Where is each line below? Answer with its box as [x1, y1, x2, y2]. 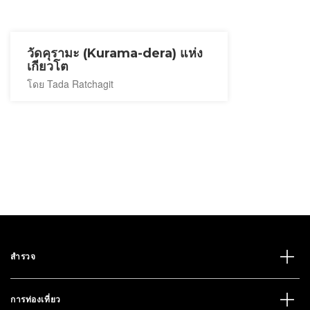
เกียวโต [27, 59, 69, 74]
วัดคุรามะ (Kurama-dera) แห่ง [27, 46, 203, 61]
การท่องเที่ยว [10, 293, 61, 304]
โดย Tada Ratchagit [27, 77, 113, 91]
